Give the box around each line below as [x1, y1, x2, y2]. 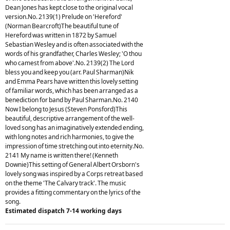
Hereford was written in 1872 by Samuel [5, 30, 117, 40]
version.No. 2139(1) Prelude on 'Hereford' [5, 12, 122, 21]
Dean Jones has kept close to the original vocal [5, 3, 133, 12]
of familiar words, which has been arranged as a [5, 86, 138, 95]
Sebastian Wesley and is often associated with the [5, 40, 143, 49]
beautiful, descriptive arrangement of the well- [5, 113, 135, 123]
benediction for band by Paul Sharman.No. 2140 [5, 95, 138, 104]
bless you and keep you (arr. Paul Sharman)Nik [5, 67, 133, 76]
